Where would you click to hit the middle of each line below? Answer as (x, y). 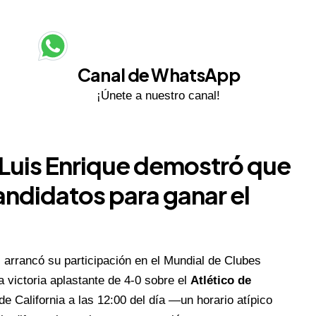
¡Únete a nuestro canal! (159, 96)
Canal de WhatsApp (158, 75)
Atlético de (220, 280)
